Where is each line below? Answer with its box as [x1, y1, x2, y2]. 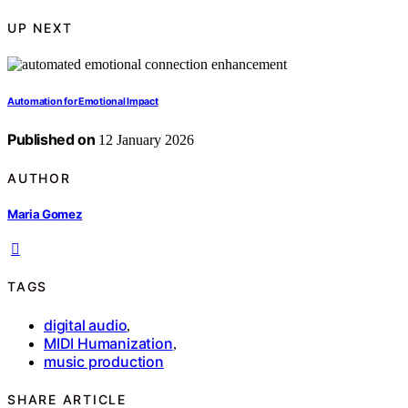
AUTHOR [7, 169, 71, 186]
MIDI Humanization [44, 333, 173, 352]
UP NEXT [7, 19, 73, 36]
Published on [7, 130, 96, 149]
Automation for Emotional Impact [7, 96, 158, 108]
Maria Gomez [7, 206, 83, 221]
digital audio [44, 315, 127, 334]
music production [44, 352, 164, 371]
